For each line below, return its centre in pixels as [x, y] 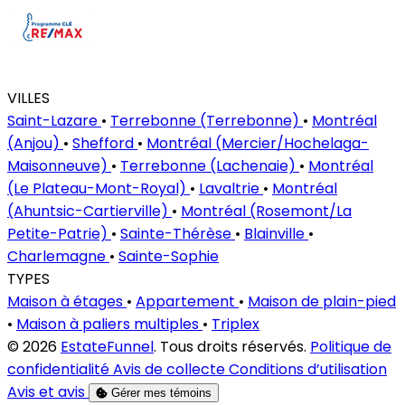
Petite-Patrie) [59, 234]
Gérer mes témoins [162, 393]
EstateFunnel [107, 347]
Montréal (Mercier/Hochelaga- [258, 144]
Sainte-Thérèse [178, 234]
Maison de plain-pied [322, 302]
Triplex [235, 325]
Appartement [187, 302]
